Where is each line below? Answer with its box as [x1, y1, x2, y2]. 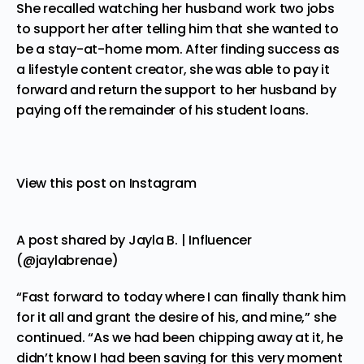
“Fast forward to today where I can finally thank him [16, 287, 346, 306]
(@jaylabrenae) [16, 250, 119, 270]
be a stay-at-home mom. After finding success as [16, 39, 340, 58]
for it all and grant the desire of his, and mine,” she [16, 307, 337, 327]
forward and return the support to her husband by [16, 80, 336, 99]
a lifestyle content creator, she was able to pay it [16, 59, 330, 79]
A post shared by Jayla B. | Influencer [16, 230, 252, 249]
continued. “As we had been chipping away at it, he [16, 327, 344, 347]
